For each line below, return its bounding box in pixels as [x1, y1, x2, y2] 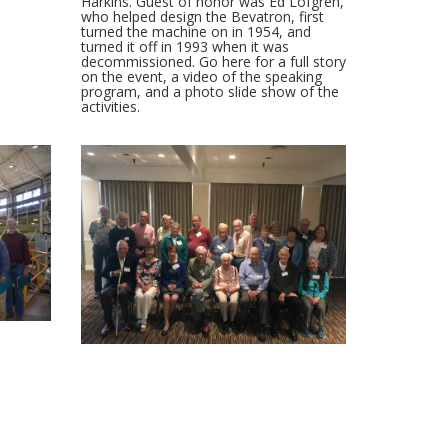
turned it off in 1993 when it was [80, 36, 289, 56]
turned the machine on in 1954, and [80, 21, 311, 41]
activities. [80, 96, 140, 116]
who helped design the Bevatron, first [80, 6, 324, 26]
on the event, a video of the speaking [80, 66, 322, 86]
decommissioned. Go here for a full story [80, 51, 346, 71]
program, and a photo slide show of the [80, 81, 339, 101]
